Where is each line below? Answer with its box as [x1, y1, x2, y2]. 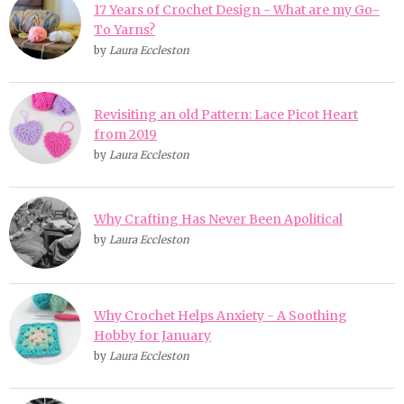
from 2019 [94, 125, 157, 142]
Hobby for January [94, 326, 211, 344]
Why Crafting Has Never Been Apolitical [94, 210, 343, 227]
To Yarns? [94, 21, 155, 38]
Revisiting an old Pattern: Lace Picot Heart [94, 106, 358, 123]
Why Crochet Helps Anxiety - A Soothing [94, 307, 347, 324]
